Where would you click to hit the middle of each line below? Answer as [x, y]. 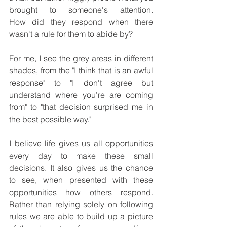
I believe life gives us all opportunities [81, 144]
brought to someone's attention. [81, 10]
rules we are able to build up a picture [81, 217]
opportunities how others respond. [81, 192]
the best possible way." [50, 119]
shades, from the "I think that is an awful [81, 71]
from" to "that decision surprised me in [81, 107]
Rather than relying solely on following [81, 204]
